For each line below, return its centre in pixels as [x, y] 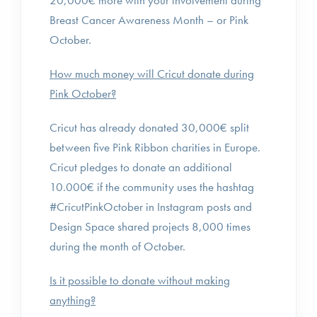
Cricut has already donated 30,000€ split [149, 127]
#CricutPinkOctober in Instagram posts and [151, 207]
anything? [73, 300]
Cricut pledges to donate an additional [141, 167]
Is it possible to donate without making [140, 280]
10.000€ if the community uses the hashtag [152, 187]
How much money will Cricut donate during [152, 74]
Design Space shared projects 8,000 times [150, 226]
